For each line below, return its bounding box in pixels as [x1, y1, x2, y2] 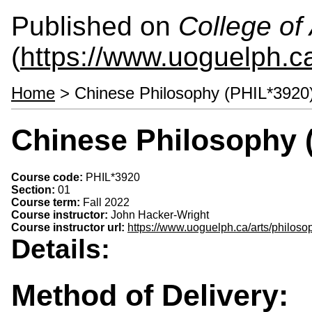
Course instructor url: [11, 221, 127, 233]
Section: [11, 183, 58, 196]
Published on [11, 11, 178, 41]
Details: [11, 233, 118, 264]
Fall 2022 [83, 196, 130, 208]
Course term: [11, 196, 83, 208]
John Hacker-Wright [111, 208, 209, 221]
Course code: [11, 171, 86, 183]
